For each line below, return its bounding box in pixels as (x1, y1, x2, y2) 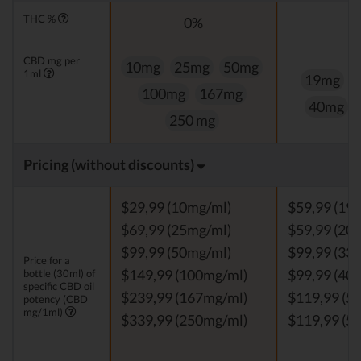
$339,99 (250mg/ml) (121, 312, 247, 330)
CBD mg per (23, 54, 80, 68)
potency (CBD (23, 293, 88, 306)
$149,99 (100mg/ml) (121, 267, 247, 284)
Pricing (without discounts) (23, 156, 197, 174)
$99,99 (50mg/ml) (121, 244, 231, 262)
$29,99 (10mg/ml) (121, 199, 231, 217)
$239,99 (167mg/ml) (121, 289, 247, 307)
